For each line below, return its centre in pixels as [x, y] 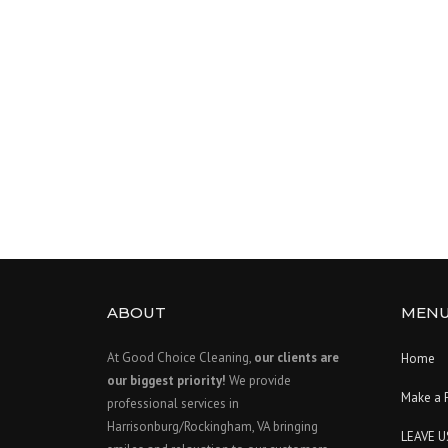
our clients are [296, 357]
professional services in [173, 403]
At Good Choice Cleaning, [180, 357]
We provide [258, 380]
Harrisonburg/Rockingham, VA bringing [212, 426]
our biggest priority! [166, 380]
